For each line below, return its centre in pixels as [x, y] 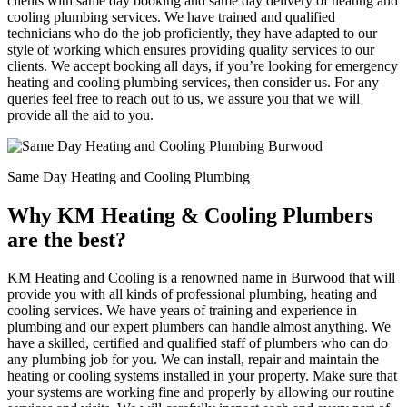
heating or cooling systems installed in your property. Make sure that [202, 376]
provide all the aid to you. [80, 114]
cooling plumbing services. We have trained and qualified [171, 16]
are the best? [67, 239]
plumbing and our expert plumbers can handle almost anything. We [199, 327]
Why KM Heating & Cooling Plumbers [190, 215]
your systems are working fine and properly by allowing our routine [201, 392]
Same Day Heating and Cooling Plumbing [130, 176]
